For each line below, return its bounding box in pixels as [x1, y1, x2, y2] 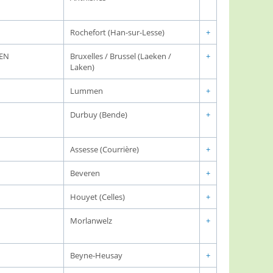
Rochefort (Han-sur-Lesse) [70, 27, 165, 38]
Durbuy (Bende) [70, 109, 127, 120]
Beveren [70, 168, 100, 179]
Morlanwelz [70, 215, 112, 226]
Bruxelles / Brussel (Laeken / [70, 51, 171, 62]
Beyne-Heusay [70, 250, 122, 261]
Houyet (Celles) [70, 191, 125, 202]
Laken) [70, 62, 94, 73]
